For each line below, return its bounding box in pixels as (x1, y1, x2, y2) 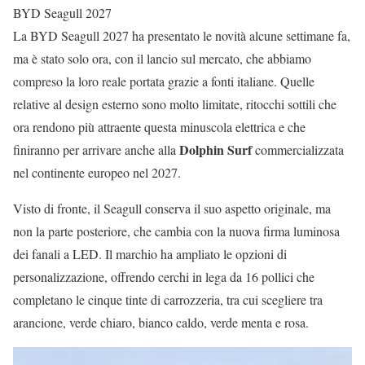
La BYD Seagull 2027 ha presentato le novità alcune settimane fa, (13, 27, 350, 45)
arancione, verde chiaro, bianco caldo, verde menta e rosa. (13, 314, 309, 332)
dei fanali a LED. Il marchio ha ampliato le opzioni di (13, 245, 287, 263)
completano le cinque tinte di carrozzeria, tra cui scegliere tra (13, 291, 323, 309)
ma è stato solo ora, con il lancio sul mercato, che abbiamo (13, 50, 311, 68)
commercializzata (252, 141, 344, 159)
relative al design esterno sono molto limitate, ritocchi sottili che (13, 95, 336, 113)
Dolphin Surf (179, 140, 252, 160)
